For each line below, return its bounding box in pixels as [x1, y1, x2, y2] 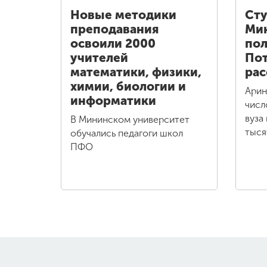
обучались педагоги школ [70, 128, 183, 139]
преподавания [70, 22, 159, 37]
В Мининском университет [70, 114, 190, 126]
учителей [70, 51, 128, 66]
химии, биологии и [70, 79, 186, 94]
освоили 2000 [70, 36, 156, 51]
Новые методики [70, 8, 176, 23]
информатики [70, 94, 156, 108]
